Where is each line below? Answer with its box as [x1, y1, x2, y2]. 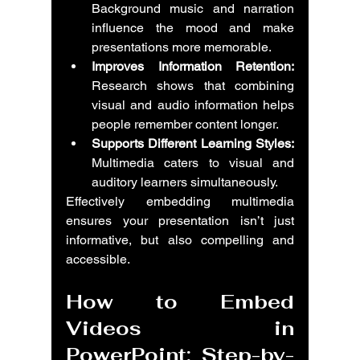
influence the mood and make [92, 20, 294, 35]
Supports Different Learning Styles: [92, 136, 294, 151]
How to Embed [66, 289, 294, 314]
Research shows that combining [92, 78, 294, 93]
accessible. [66, 252, 130, 267]
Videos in [66, 316, 294, 341]
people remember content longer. [92, 117, 279, 132]
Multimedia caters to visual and [92, 155, 294, 170]
